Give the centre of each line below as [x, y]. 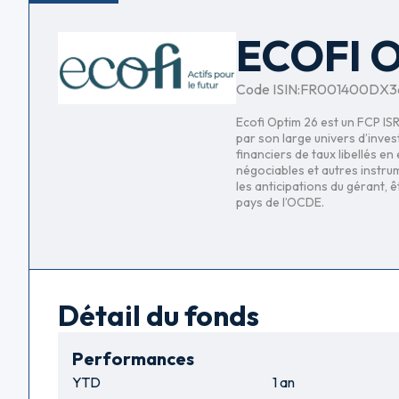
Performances [133, 359]
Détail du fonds [159, 316]
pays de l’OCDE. [280, 203]
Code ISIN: [268, 90]
